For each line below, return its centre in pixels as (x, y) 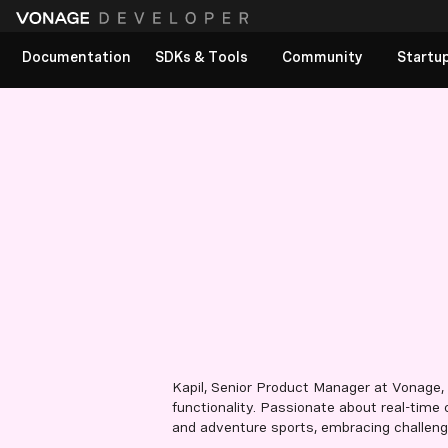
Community (322, 57)
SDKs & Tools (201, 57)
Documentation (76, 57)
